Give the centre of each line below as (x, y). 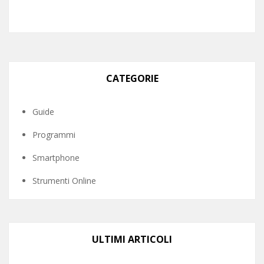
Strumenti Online (64, 181)
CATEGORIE (132, 78)
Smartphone (56, 158)
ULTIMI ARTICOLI (132, 239)
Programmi (54, 135)
